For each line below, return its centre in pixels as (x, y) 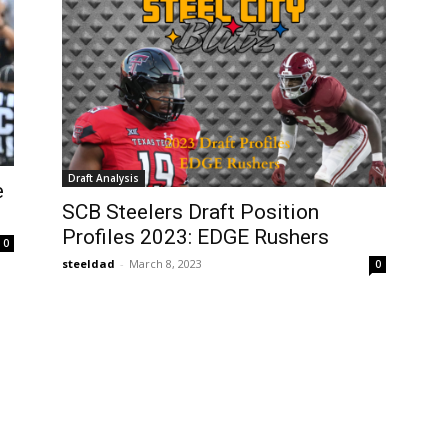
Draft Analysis (103, 177)
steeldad (88, 263)
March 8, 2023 (165, 263)
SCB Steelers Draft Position (190, 211)
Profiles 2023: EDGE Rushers (195, 236)
